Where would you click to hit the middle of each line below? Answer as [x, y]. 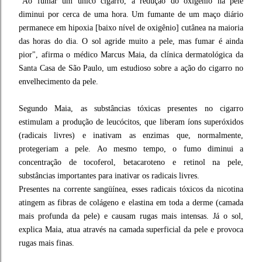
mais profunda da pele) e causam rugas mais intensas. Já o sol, [131, 216]
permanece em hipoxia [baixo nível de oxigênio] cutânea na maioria [131, 27]
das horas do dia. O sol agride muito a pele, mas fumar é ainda [131, 41]
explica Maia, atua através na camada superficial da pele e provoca [131, 229]
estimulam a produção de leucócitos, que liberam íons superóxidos [131, 122]
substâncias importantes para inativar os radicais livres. [109, 175]
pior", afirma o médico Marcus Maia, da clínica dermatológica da [131, 54]
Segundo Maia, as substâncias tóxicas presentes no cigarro [131, 108]
